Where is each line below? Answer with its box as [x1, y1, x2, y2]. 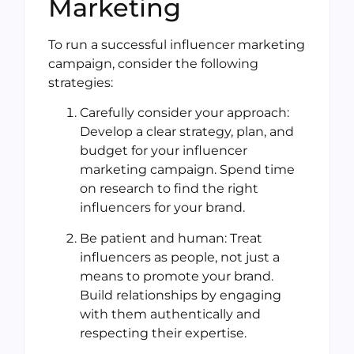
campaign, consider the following [48, 55, 258, 71]
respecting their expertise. [80, 325, 247, 341]
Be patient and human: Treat [80, 230, 262, 246]
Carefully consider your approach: [80, 105, 289, 121]
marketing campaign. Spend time [80, 162, 295, 178]
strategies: [48, 74, 113, 90]
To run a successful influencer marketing [48, 36, 305, 52]
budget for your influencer [80, 143, 247, 159]
